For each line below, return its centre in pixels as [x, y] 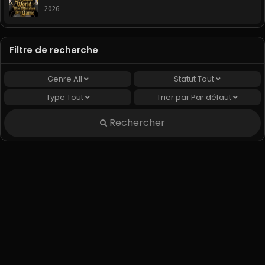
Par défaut [211, 97]
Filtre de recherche [54, 50]
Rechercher [136, 122]
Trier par [174, 97]
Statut [186, 79]
